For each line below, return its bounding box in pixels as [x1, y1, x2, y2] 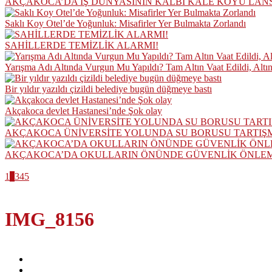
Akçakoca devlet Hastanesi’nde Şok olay [5, 106, 162, 116]
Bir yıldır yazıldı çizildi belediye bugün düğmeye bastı [5, 84, 212, 94]
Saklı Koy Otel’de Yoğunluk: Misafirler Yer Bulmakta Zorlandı [5, 18, 246, 29]
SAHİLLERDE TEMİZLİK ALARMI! [5, 40, 158, 50]
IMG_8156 [5, 208, 94, 231]
